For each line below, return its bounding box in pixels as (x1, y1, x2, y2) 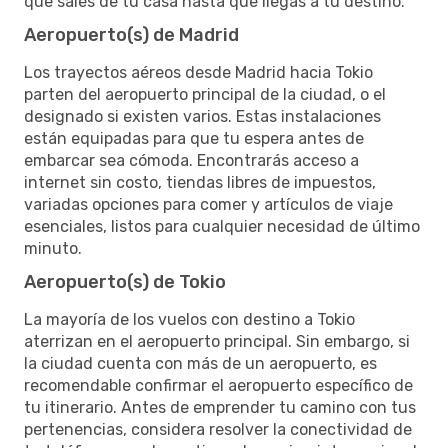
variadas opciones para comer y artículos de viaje (24, 194, 393, 214)
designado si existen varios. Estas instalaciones (24, 106, 381, 126)
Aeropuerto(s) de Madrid (24, 23, 239, 46)
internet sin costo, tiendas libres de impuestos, (24, 172, 376, 192)
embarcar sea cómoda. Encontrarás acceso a (24, 150, 359, 170)
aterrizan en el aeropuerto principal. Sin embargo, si (24, 331, 410, 351)
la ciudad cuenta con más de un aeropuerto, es (24, 353, 377, 373)
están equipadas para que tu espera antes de (24, 128, 364, 148)
